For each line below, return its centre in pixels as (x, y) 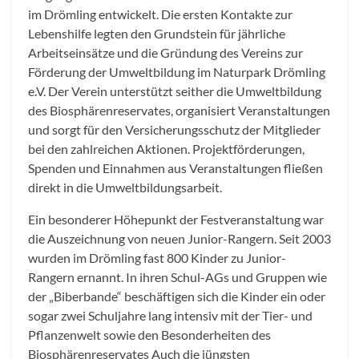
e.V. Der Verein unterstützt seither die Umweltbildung (175, 91)
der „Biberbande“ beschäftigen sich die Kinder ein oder (177, 296)
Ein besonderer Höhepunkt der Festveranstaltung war (176, 220)
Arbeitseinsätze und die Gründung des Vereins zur (165, 53)
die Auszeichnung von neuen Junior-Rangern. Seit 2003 (179, 239)
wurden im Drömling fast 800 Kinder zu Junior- (157, 258)
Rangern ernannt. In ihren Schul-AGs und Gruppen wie (177, 277)
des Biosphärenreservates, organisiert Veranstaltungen (179, 111)
